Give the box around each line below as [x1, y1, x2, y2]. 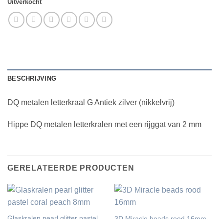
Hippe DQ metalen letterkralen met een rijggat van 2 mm [7, 120, 201, 129]
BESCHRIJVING [7, 74, 57, 82]
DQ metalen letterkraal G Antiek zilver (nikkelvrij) [7, 98, 175, 107]
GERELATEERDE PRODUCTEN [7, 164, 134, 173]
